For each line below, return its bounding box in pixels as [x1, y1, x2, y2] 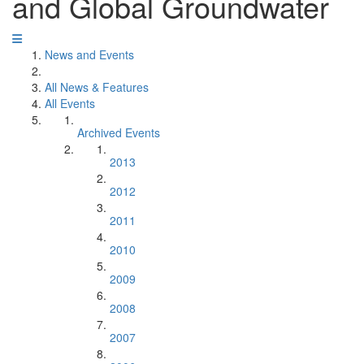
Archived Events [77, 124, 160, 141]
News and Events [45, 46, 134, 63]
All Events [45, 95, 95, 111]
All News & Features [45, 79, 149, 95]
